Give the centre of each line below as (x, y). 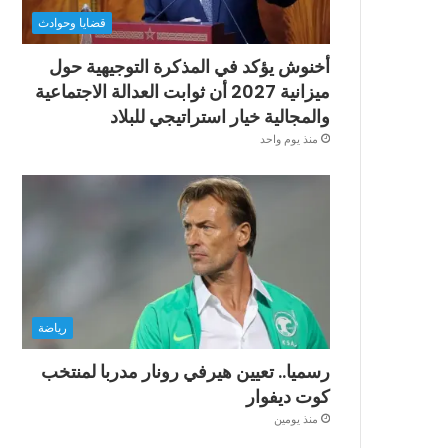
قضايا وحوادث (72, 23)
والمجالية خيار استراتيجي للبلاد (220, 117)
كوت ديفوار (288, 397)
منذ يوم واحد (289, 139)
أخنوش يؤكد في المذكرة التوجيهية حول (189, 67)
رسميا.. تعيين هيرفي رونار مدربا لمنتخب (185, 372)
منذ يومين (296, 419)
